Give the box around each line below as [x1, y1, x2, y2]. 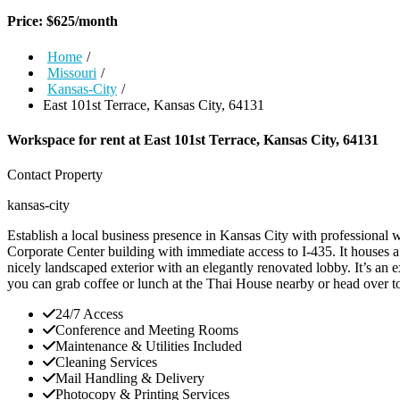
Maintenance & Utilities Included [55, 338, 242, 354]
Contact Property [7, 167, 103, 183]
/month [75, 13, 118, 29]
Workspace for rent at [7, 131, 144, 147]
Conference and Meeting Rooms [55, 322, 238, 338]
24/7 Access [55, 306, 123, 322]
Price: [7, 13, 46, 29]
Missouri [47, 64, 96, 80]
